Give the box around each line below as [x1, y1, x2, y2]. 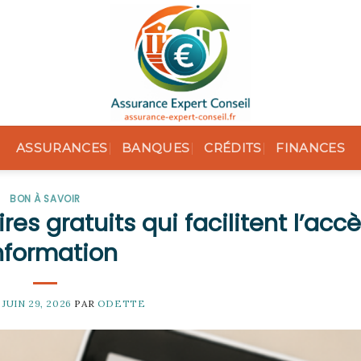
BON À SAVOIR [9, 193, 81, 205]
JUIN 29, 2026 [2, 297, 72, 309]
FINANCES [276, 140, 345, 156]
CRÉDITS [204, 140, 262, 156]
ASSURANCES [16, 140, 108, 156]
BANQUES [122, 140, 190, 156]
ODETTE [97, 297, 146, 309]
